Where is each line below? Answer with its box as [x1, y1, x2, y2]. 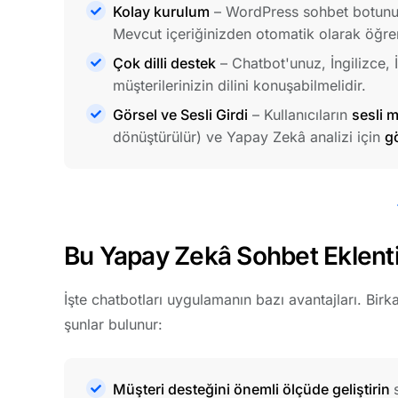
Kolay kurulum [113, 2, 210, 20]
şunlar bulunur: [64, 315, 163, 334]
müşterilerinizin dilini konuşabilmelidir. [113, 76, 366, 94]
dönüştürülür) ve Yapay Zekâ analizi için [113, 127, 385, 146]
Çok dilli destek [113, 53, 216, 72]
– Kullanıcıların [248, 105, 352, 123]
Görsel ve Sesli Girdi [113, 105, 248, 123]
